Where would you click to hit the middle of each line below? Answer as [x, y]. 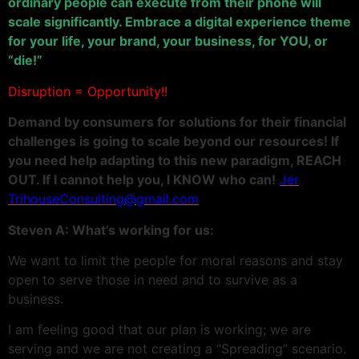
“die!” [25, 61]
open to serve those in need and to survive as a [153, 279]
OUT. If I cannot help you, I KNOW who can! [142, 180]
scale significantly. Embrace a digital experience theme [179, 22]
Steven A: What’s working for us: [111, 230]
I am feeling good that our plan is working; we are [159, 330]
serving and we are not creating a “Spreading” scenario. [177, 349]
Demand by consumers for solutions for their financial [177, 122]
